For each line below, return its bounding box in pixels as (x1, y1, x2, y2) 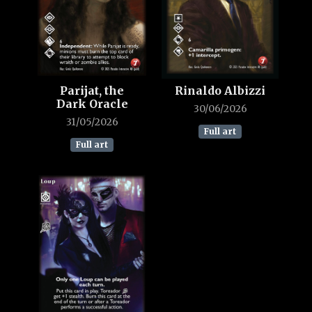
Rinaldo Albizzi (175, 84, 265, 98)
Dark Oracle (56, 97, 128, 111)
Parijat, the (60, 84, 124, 98)
